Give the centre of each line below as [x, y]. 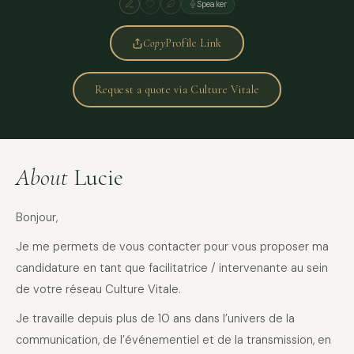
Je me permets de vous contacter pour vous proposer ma [172, 247]
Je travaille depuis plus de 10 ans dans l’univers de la [155, 319]
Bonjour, [37, 218]
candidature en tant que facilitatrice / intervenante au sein [172, 268]
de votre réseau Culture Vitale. [98, 290]
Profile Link [194, 43]
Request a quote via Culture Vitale [177, 89]
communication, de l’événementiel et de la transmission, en [173, 340]
